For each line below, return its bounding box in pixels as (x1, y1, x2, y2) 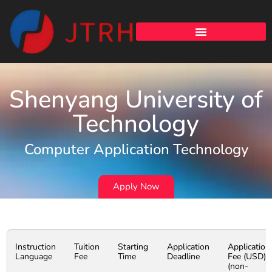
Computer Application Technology (24, 140, 248, 160)
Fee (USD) (228, 251, 266, 263)
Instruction (15, 241, 56, 253)
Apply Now (112, 180, 160, 193)
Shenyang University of (9, 83, 263, 117)
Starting (118, 241, 148, 253)
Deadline (167, 251, 200, 263)
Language (15, 251, 52, 263)
